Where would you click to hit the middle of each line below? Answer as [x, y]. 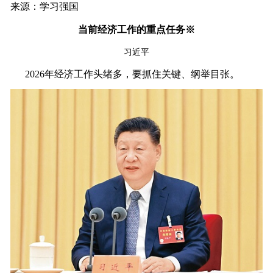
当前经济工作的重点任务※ [136, 30]
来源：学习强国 [44, 6]
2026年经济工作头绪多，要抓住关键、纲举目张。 [125, 74]
